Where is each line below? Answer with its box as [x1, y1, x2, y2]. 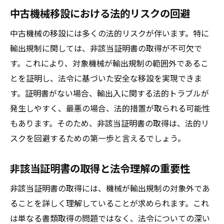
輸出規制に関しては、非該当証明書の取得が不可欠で [10, 42, 202, 54]
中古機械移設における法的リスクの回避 [10, 5, 190, 20]
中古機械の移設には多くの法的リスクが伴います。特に [10, 27, 209, 39]
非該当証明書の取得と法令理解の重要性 [10, 160, 190, 175]
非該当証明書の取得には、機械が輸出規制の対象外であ [10, 182, 210, 194]
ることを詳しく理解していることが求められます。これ [10, 197, 209, 209]
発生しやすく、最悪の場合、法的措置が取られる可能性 [10, 102, 210, 114]
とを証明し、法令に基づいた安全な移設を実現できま [10, 72, 202, 84]
